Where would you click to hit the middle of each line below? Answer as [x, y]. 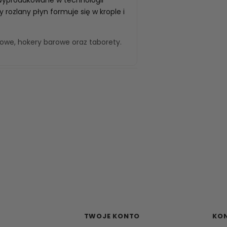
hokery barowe [44, 42]
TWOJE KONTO [112, 216]
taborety [105, 42]
